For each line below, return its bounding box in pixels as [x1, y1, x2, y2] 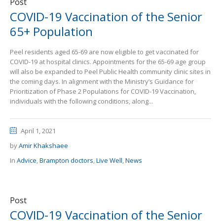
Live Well [96, 156, 122, 165]
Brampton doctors [39, 156, 93, 165]
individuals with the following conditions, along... [10, 97, 153, 106]
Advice [17, 156, 37, 165]
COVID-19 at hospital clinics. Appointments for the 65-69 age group [10, 57, 206, 66]
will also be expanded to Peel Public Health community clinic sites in [10, 67, 211, 76]
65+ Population [10, 23, 93, 39]
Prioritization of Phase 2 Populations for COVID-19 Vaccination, [10, 87, 196, 96]
